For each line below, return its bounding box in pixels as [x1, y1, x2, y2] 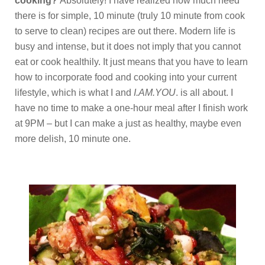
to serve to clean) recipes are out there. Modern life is [15, 25, 235, 36]
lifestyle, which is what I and [15, 87, 134, 98]
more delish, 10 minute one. [15, 133, 131, 144]
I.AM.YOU [134, 87, 176, 98]
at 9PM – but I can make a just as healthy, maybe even [15, 118, 241, 128]
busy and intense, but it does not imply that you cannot [15, 41, 241, 51]
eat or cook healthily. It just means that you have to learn [15, 56, 248, 67]
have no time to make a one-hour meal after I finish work [15, 102, 248, 113]
